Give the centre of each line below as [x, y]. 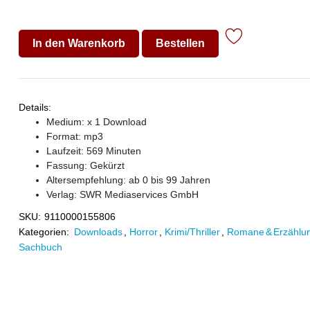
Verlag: [63, 194]
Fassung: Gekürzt [85, 165]
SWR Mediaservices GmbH [139, 194]
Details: [35, 107]
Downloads [98, 232]
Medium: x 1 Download [96, 122]
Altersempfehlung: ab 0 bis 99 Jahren [128, 180]
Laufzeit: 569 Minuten [93, 151]
